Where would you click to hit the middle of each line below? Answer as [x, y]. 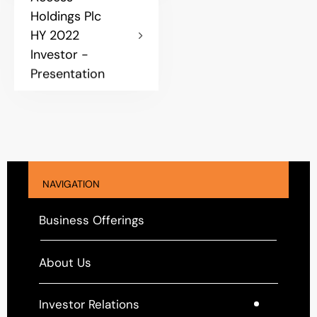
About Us [65, 262]
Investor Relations [89, 304]
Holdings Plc [66, 16]
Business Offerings [92, 220]
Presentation [68, 73]
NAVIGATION [71, 184]
